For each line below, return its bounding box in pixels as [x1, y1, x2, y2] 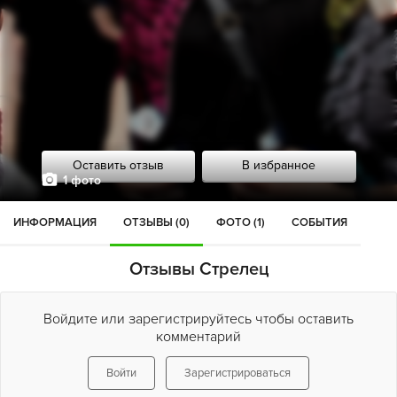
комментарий [156, 328, 241, 346]
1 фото [62, 173, 101, 188]
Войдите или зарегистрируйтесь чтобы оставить [43, 310, 354, 328]
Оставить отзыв [72, 158, 164, 173]
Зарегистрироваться [184, 366, 291, 380]
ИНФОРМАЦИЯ [13, 215, 97, 230]
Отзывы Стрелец [128, 259, 269, 280]
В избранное [242, 158, 316, 173]
